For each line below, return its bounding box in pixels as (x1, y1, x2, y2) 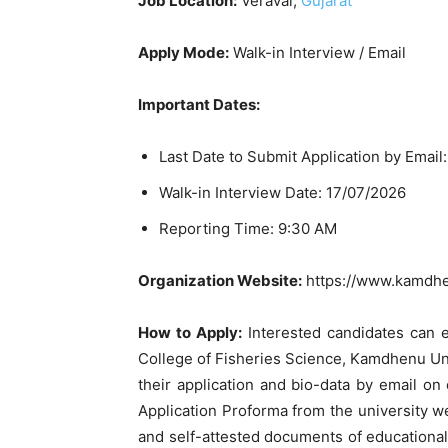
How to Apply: (138, 322, 242, 342)
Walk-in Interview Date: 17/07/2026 (159, 182, 406, 202)
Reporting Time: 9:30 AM (159, 218, 337, 238)
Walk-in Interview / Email (229, 42, 406, 62)
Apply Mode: (138, 42, 229, 62)
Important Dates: (138, 94, 260, 114)
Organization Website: (138, 270, 302, 290)
